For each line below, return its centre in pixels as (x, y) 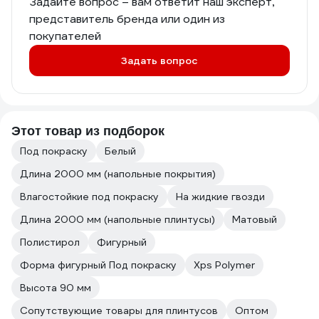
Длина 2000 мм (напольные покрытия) (118, 174)
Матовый (255, 219)
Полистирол (50, 242)
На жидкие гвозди (220, 197)
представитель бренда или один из (127, 19)
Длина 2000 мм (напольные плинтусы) (117, 219)
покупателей (65, 36)
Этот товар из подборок (88, 131)
